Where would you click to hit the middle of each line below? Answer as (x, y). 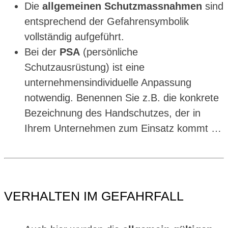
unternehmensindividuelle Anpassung (108, 82)
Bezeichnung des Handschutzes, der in (112, 113)
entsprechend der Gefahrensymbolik (107, 21)
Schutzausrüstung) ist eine (84, 67)
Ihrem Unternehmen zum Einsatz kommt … (123, 128)
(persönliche (109, 52)
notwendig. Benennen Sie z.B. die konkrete (122, 97)
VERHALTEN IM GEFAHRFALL (94, 196)
